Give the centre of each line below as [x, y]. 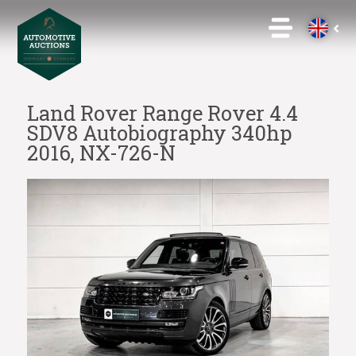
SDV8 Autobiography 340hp [159, 133]
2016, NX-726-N [101, 153]
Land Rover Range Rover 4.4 [162, 113]
